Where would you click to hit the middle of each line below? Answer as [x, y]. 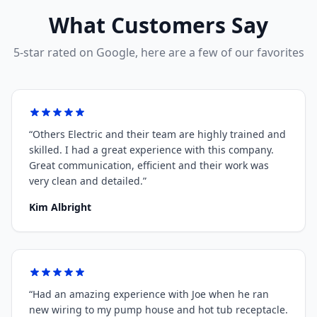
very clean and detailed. [86, 181]
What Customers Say [158, 25]
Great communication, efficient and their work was [149, 165]
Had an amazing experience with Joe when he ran [151, 294]
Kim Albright [60, 207]
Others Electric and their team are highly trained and [159, 134]
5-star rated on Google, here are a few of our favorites [158, 52]
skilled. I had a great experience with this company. [151, 150]
